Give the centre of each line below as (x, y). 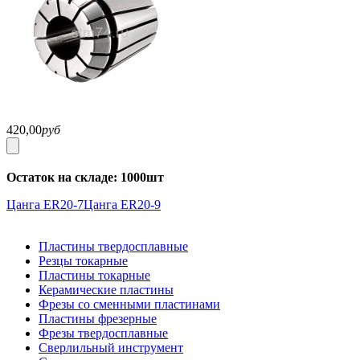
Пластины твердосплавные (113, 246)
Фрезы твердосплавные (103, 333)
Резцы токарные (83, 260)
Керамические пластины (106, 289)
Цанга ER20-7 (45, 204)
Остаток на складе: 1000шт (85, 177)
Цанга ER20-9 (122, 204)
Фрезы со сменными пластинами (129, 304)
